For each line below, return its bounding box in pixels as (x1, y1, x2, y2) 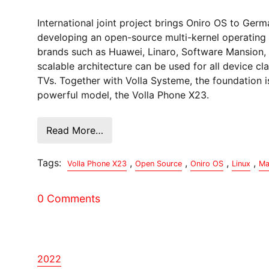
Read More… (46, 124, 103, 136)
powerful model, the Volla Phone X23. (37, 88, 209, 101)
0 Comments (37, 192, 100, 205)
